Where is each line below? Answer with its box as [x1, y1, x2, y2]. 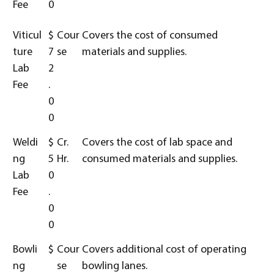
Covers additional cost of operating [82, 244, 246, 256]
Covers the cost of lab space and [82, 137, 232, 149]
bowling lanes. [82, 261, 147, 272]
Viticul [13, 30, 42, 42]
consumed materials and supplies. [82, 154, 237, 165]
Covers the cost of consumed [82, 30, 218, 42]
